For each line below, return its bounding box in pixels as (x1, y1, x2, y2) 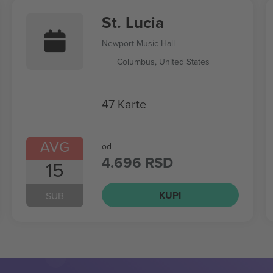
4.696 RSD (101, 152, 173, 173)
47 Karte (101, 94, 146, 113)
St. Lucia (101, 11, 164, 34)
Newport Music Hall (101, 37, 175, 49)
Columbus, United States (116, 55, 210, 68)
